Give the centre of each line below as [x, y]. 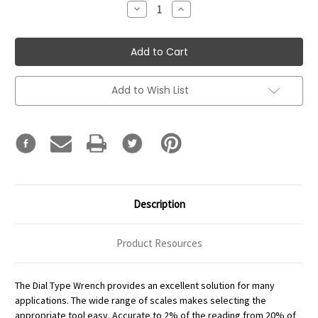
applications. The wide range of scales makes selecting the [141, 300]
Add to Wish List [150, 91]
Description [159, 204]
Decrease [155, 9]
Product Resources [159, 243]
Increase [197, 9]
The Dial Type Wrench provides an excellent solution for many [145, 285]
